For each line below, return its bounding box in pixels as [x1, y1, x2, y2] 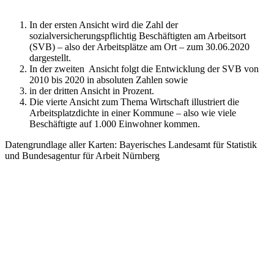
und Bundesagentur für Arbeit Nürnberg [5, 150, 160, 161]
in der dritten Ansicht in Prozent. [29, 85, 154, 96]
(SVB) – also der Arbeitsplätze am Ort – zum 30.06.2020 [29, 41, 250, 52]
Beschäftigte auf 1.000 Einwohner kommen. [29, 118, 200, 129]
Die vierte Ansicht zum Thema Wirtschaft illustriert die [29, 96, 239, 107]
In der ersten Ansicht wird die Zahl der [29, 19, 178, 30]
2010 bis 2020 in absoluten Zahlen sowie [29, 74, 188, 85]
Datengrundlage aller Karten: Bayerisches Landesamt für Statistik [5, 139, 257, 150]
